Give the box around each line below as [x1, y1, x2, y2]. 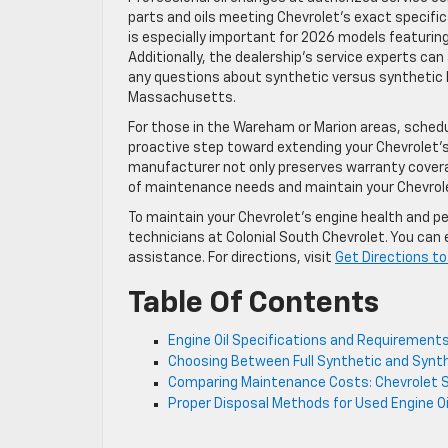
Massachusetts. [128, 90, 236, 105]
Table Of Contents [128, 288, 379, 319]
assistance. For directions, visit [128, 250, 335, 265]
